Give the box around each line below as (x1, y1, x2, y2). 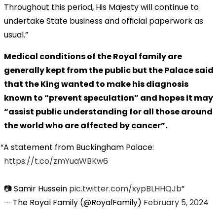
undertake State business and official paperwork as (4, 15, 203, 27)
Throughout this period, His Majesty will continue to (4, 1, 199, 13)
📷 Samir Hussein (4, 183, 69, 194)
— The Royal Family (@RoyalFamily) (4, 196, 144, 208)
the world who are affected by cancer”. (4, 119, 167, 131)
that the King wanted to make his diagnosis (4, 78, 188, 90)
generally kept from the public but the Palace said (4, 64, 214, 76)
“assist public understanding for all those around (4, 106, 213, 117)
